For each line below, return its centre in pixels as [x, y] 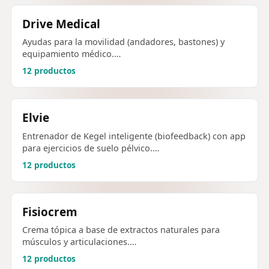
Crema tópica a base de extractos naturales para [121, 229]
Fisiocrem [50, 212]
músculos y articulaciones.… [79, 241]
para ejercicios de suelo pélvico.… [91, 148]
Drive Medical [61, 24]
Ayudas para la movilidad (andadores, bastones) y [123, 42]
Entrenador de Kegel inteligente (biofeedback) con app [134, 136]
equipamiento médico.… [71, 54]
